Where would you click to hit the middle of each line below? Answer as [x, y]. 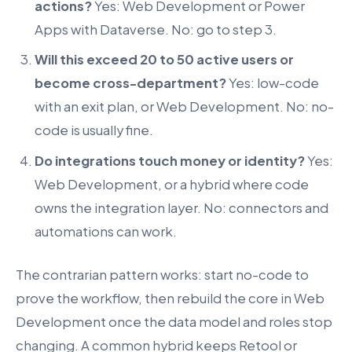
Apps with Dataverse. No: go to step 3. [156, 29]
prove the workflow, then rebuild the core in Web [170, 298]
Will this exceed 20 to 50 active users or [164, 60]
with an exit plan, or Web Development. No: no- [184, 107]
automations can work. [106, 231]
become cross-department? [130, 83]
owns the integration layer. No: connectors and [181, 207]
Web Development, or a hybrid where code [172, 184]
